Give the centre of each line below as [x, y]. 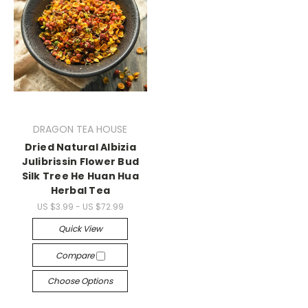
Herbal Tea [80, 191]
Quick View [80, 229]
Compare [76, 255]
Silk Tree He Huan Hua [80, 176]
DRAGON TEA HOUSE [80, 130]
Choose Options [80, 281]
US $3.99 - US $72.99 [80, 207]
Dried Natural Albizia [80, 147]
